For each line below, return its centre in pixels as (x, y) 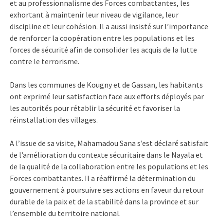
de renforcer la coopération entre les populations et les (102, 38)
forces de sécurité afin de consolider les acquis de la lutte (103, 49)
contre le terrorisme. (45, 61)
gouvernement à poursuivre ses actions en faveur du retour (107, 190)
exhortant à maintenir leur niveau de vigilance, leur (94, 14)
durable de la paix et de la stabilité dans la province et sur (104, 201)
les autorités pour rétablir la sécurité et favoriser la (95, 108)
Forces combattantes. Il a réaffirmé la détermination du (103, 178)
